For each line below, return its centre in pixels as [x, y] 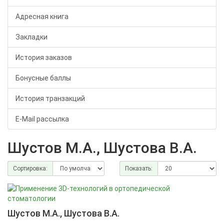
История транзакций [50, 98]
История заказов [44, 57]
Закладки [31, 37]
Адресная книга [42, 16]
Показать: [139, 168]
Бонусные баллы [43, 78]
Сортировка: [30, 168]
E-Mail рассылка [42, 119]
